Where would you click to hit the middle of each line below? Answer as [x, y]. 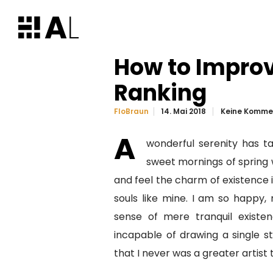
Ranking [160, 93]
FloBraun [131, 112]
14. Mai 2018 [184, 111]
